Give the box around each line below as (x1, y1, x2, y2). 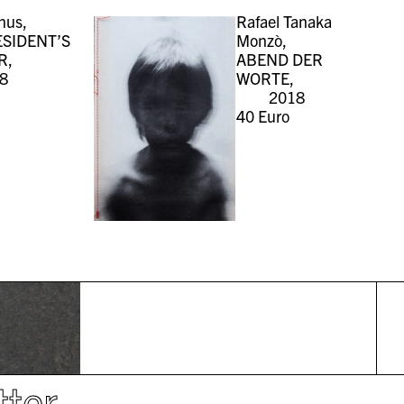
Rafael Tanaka (235, 10, 332, 32)
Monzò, (235, 29, 287, 50)
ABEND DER (235, 48, 323, 69)
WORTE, (235, 67, 294, 88)
